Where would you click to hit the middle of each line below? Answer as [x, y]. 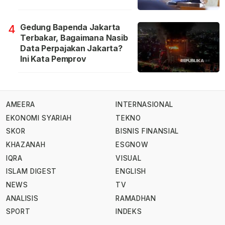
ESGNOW [132, 145]
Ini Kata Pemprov [53, 59]
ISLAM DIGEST [32, 172]
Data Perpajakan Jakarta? [71, 48]
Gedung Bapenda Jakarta [70, 27]
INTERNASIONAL [144, 105]
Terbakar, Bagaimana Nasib [74, 38]
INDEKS [129, 212]
